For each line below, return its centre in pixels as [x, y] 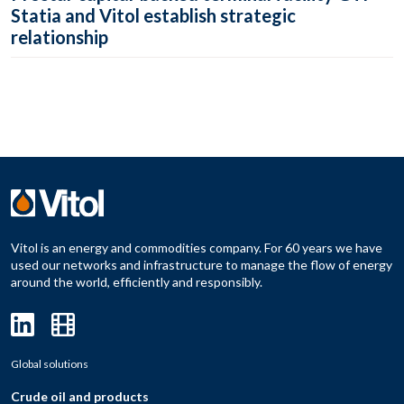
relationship [60, 37]
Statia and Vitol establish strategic [153, 15]
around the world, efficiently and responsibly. [137, 282]
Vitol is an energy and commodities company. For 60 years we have [197, 248]
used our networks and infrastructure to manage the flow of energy [202, 265]
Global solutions [50, 364]
